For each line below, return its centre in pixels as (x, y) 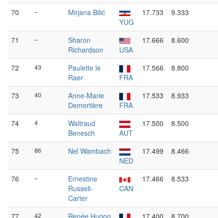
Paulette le (84, 68)
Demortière (85, 105)
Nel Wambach (90, 151)
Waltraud (82, 123)
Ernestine (83, 179)
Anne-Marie (86, 95)
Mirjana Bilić (87, 12)
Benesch (82, 133)
